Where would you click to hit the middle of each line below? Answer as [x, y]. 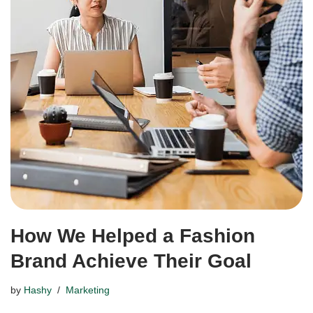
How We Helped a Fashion [133, 235]
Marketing [88, 290]
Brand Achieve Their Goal [131, 261]
